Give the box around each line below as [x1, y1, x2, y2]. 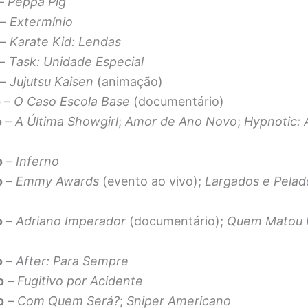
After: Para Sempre [16, 254, 129, 269]
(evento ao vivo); [99, 174, 205, 189]
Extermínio [10, 14, 73, 30]
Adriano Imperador [16, 214, 126, 229]
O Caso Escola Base [14, 94, 130, 109]
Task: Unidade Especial [9, 54, 144, 69]
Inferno [16, 154, 59, 169]
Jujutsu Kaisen [10, 74, 93, 89]
